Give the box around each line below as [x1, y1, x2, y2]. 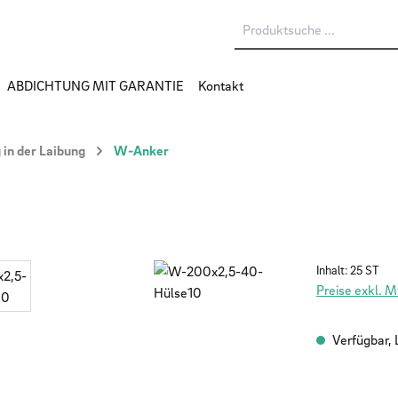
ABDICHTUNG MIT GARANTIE [7, 76, 184, 95]
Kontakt [198, 76, 243, 95]
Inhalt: [316, 262, 350, 278]
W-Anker [114, 141, 169, 160]
